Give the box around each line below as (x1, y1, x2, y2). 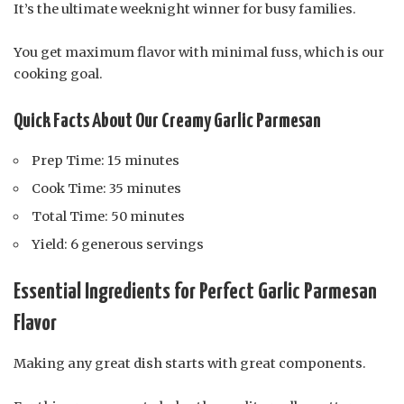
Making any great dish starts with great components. (14, 354, 366, 372)
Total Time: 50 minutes (32, 207, 186, 225)
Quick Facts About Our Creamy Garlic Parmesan (14, 111, 321, 133)
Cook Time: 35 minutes (32, 179, 182, 197)
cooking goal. (14, 66, 103, 83)
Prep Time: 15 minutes (32, 151, 180, 169)
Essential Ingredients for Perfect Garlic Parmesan (14, 280, 377, 303)
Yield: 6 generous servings (32, 235, 205, 252)
